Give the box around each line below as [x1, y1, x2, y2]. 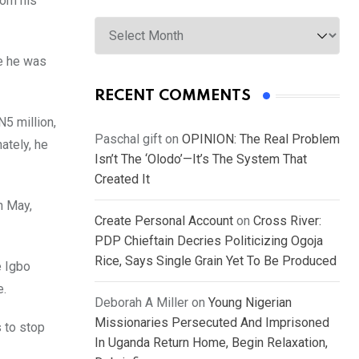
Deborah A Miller [95, 295, 188, 311]
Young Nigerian [208, 295, 292, 311]
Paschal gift [95, 131, 162, 147]
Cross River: [253, 213, 321, 229]
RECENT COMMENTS [95, 88, 251, 104]
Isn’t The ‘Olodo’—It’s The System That [95, 151, 307, 167]
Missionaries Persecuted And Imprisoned [95, 315, 329, 331]
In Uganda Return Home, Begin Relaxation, [95, 335, 328, 351]
